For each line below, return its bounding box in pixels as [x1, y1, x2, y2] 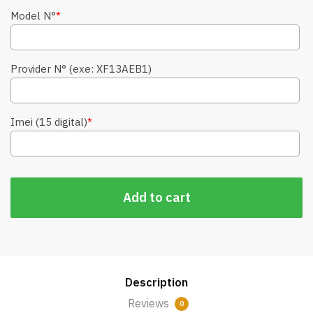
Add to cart [122, 189, 191, 205]
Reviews [127, 296, 172, 311]
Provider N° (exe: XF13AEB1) [10, 62, 152, 75]
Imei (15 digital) [10, 115, 87, 129]
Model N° [10, 9, 56, 22]
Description [125, 275, 188, 290]
